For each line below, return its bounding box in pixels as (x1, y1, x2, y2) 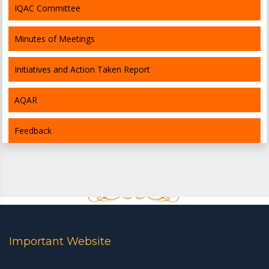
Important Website (9, 234, 111, 248)
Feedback (14, 124, 52, 136)
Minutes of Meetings (14, 32, 95, 44)
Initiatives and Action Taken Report (14, 63, 150, 75)
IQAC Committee (14, 2, 80, 14)
